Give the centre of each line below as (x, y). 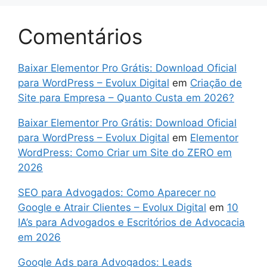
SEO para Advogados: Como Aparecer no (117, 193)
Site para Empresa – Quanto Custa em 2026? (126, 98)
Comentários (80, 37)
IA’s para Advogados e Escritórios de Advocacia (131, 223)
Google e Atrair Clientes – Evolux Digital (112, 208)
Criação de (216, 83)
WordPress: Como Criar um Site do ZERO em (125, 153)
